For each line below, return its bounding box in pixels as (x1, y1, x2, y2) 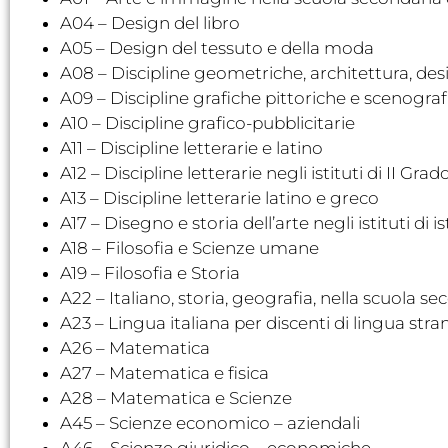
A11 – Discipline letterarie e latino (60, 137, 323, 158)
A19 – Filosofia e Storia (60, 262, 240, 283)
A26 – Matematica (60, 337, 210, 358)
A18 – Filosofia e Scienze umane (60, 237, 319, 258)
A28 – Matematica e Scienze (60, 387, 292, 408)
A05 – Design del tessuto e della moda (60, 37, 374, 58)
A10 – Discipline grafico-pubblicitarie (60, 112, 355, 133)
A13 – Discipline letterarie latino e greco (60, 187, 379, 208)
